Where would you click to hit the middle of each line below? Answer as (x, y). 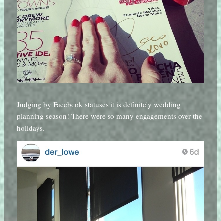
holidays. (31, 128)
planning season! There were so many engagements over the (109, 116)
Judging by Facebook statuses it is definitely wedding (98, 104)
